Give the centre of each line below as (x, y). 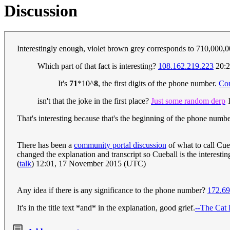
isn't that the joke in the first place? (94, 101)
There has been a (45, 145)
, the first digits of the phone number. (158, 84)
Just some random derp (188, 101)
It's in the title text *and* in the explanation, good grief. (106, 208)
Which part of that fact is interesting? (98, 66)
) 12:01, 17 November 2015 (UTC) (89, 164)
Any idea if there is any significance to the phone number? (112, 190)
